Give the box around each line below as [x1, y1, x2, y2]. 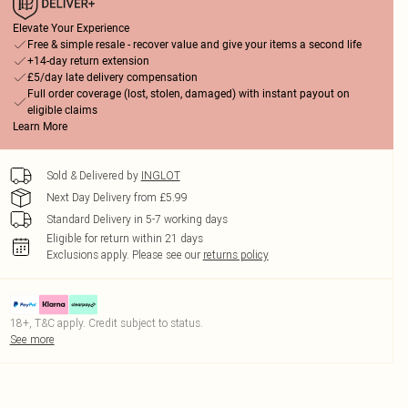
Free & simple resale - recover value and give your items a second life [26, 38, 362, 51]
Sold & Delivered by [46, 168, 138, 182]
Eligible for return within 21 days [46, 231, 203, 245]
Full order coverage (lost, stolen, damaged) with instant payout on [26, 87, 350, 100]
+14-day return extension [26, 55, 149, 67]
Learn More [12, 120, 67, 133]
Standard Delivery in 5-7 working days [46, 212, 228, 226]
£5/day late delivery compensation [26, 71, 198, 84]
